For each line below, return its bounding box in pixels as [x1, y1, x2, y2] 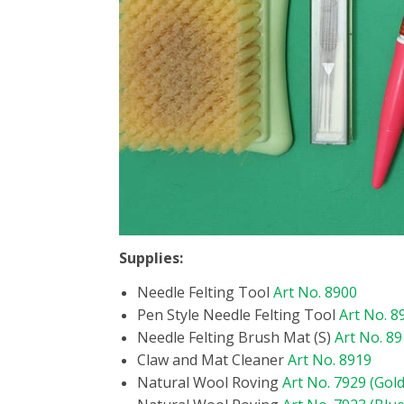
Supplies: [119, 248, 183, 269]
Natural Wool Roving [137, 372, 282, 393]
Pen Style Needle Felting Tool [137, 305, 339, 326]
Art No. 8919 [288, 350, 372, 371]
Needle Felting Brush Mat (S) [137, 327, 335, 348]
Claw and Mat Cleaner [137, 350, 288, 371]
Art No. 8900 [273, 282, 357, 303]
